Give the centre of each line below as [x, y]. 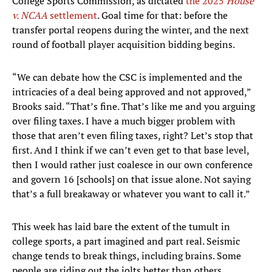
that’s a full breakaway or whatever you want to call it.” [131, 194]
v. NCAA [30, 15]
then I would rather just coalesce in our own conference [132, 165]
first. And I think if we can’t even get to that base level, [131, 150]
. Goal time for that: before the [162, 15]
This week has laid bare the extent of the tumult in [121, 227]
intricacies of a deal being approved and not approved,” [131, 92]
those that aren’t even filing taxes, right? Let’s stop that [133, 136]
